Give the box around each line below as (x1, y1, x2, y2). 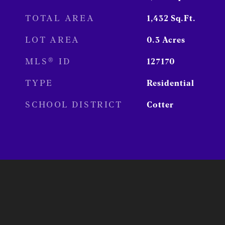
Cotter (146, 99, 174, 110)
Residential (146, 78, 194, 88)
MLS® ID (25, 56, 71, 67)
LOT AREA (25, 34, 80, 45)
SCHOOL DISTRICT (25, 99, 123, 110)
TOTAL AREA (25, 13, 95, 24)
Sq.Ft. (170, 13, 196, 24)
